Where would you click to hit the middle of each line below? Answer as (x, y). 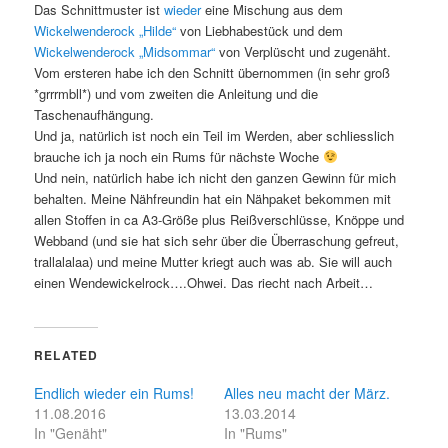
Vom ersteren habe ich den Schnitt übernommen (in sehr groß (212, 72)
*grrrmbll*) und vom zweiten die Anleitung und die (176, 93)
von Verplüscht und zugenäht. (303, 51)
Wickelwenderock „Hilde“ (105, 30)
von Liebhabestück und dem (260, 30)
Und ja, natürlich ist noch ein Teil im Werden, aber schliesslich (214, 135)
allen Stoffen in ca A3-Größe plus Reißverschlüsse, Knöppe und (219, 219)
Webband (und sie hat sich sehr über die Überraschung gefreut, (217, 240)
